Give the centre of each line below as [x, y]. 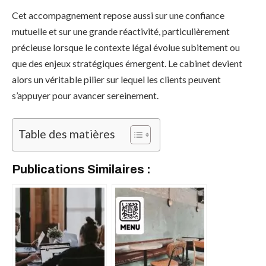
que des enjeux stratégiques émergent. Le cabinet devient [127, 64]
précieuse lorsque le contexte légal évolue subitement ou [126, 47]
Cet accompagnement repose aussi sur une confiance [118, 15]
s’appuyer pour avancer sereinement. [85, 96]
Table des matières [67, 134]
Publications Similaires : [81, 169]
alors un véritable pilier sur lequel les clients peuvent [116, 80]
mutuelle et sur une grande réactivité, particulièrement [121, 31]
